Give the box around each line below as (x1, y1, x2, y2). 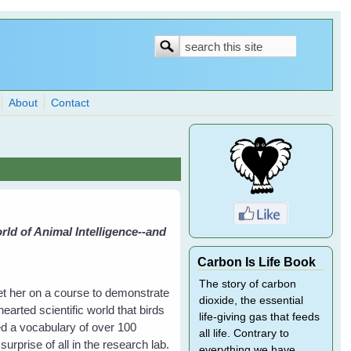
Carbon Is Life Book (197, 255, 316, 269)
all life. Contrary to (198, 327, 289, 339)
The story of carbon (198, 278, 296, 290)
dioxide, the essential (198, 295, 303, 306)
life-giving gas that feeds (198, 311, 320, 323)
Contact (51, 97, 90, 109)
